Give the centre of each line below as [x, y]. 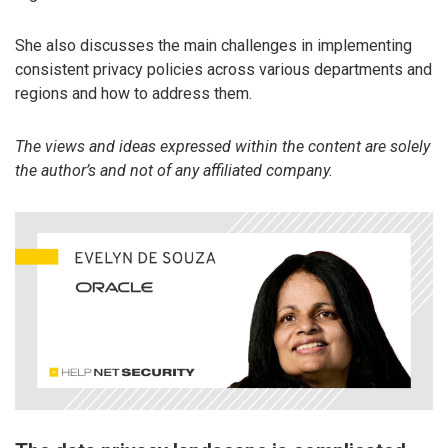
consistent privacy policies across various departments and [223, 70]
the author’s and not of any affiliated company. [174, 171]
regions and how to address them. [133, 94]
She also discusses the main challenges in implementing [213, 46]
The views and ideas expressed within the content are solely [222, 147]
